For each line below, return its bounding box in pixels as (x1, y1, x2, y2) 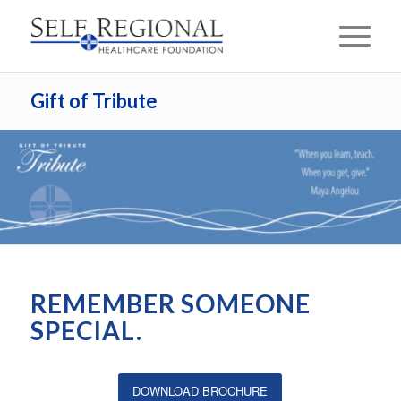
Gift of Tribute (30, 89, 158, 113)
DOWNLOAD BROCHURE (132, 382, 269, 399)
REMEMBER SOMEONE (30, 288, 311, 319)
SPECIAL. (30, 315, 142, 346)
